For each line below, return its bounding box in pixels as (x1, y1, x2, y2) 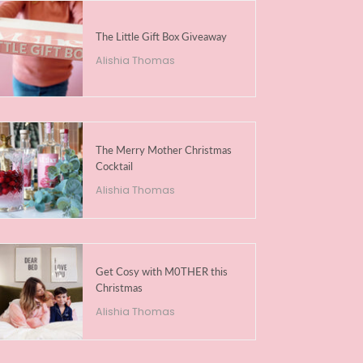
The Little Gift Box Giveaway (95, 29, 227, 43)
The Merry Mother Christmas (95, 143, 232, 156)
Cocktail (95, 159, 133, 173)
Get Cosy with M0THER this (95, 264, 228, 278)
